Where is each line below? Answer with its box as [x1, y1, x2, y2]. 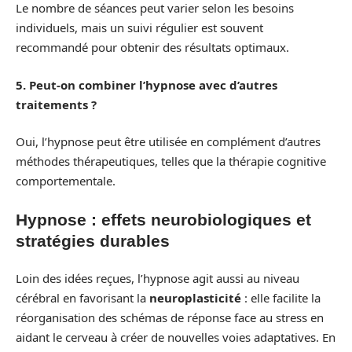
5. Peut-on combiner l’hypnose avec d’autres [16, 76, 277, 93]
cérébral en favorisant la [16, 290, 149, 306]
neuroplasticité [149, 290, 241, 306]
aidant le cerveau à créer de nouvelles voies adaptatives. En [16, 329, 335, 346]
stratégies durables [16, 231, 170, 250]
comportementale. [16, 173, 115, 189]
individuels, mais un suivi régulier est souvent [16, 20, 263, 36]
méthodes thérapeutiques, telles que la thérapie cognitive [16, 153, 326, 170]
